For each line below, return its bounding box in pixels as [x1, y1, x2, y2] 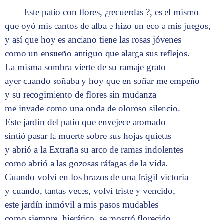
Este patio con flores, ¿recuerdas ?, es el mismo [24, 7, 199, 18]
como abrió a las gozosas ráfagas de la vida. [5, 158, 168, 169]
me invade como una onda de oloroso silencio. [5, 103, 180, 114]
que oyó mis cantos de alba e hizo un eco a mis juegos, [5, 21, 211, 31]
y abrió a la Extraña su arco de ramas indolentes [5, 144, 183, 155]
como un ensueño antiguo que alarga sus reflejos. [5, 48, 190, 59]
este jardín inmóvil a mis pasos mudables [5, 199, 158, 210]
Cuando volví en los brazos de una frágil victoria [5, 172, 188, 183]
